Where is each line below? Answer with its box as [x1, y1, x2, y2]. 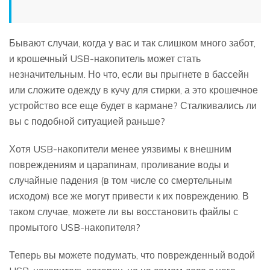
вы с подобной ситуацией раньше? [9, 115, 165, 127]
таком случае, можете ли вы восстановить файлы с [9, 205, 238, 218]
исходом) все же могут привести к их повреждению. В [9, 189, 249, 202]
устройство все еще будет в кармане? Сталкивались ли [9, 99, 257, 111]
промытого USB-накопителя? [9, 221, 140, 233]
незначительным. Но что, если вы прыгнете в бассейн [9, 67, 249, 80]
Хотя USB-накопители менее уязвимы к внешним [9, 142, 231, 155]
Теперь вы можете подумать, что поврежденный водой [9, 248, 255, 261]
